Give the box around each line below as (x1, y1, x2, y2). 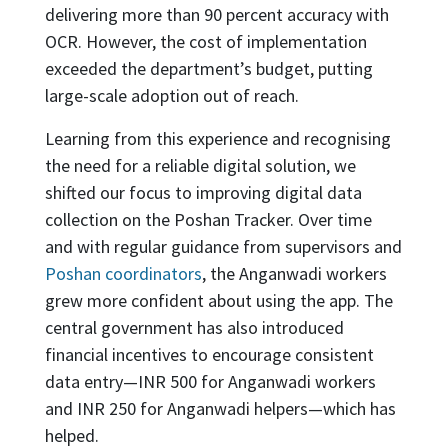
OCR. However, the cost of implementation (44, 30, 367, 53)
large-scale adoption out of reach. (44, 84, 303, 107)
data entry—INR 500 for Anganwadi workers (44, 370, 376, 393)
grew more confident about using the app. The (44, 289, 393, 312)
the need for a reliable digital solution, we (44, 154, 356, 177)
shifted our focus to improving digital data (44, 181, 362, 204)
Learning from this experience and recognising (44, 127, 391, 150)
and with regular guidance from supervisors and (44, 235, 402, 258)
